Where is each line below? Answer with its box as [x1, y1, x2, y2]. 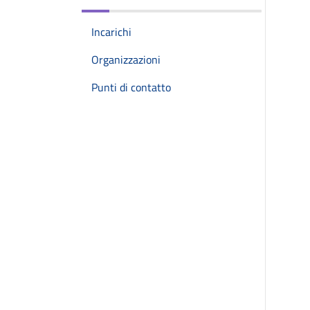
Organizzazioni [91, 51, 161, 68]
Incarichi [91, 24, 131, 40]
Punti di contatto [91, 79, 171, 95]
